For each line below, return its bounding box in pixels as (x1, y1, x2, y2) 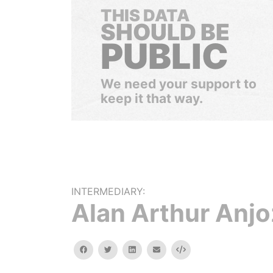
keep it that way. (101, 91, 203, 106)
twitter (111, 244, 136, 253)
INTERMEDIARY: (71, 185, 145, 197)
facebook (87, 244, 122, 253)
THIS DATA (101, 5, 190, 26)
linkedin (135, 244, 163, 253)
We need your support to (101, 76, 257, 91)
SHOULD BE (101, 18, 230, 46)
